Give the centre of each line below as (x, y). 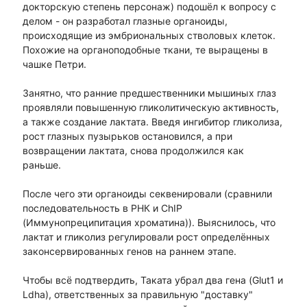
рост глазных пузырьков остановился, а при (127, 136)
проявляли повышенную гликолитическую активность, (150, 108)
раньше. (41, 165)
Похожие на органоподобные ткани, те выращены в (145, 50)
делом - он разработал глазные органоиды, (125, 21)
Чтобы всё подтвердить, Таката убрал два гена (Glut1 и (152, 280)
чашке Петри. (54, 64)
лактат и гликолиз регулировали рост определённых (146, 237)
